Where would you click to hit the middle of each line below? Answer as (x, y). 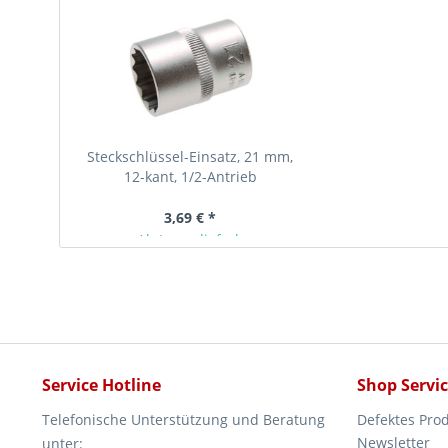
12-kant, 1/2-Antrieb (190, 176)
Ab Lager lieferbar (197, 239)
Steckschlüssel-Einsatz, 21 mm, (190, 156)
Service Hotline (101, 385)
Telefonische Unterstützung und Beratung (183, 419)
